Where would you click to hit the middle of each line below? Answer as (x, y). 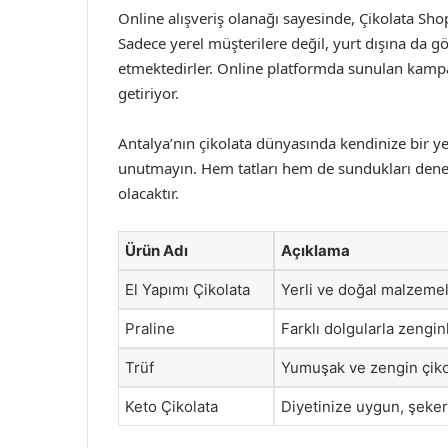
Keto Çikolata (171, 406)
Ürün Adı (156, 250)
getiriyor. (148, 93)
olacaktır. (148, 193)
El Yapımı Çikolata (187, 289)
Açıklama (315, 250)
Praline (150, 328)
